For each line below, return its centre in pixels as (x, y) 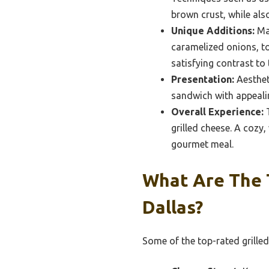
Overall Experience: (217, 112)
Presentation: (203, 80)
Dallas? (173, 207)
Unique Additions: (213, 31)
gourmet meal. (202, 144)
